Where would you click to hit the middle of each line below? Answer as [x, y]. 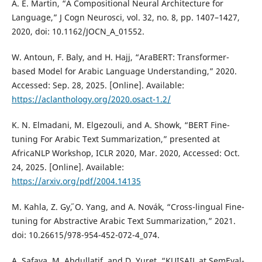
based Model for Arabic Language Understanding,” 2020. [124, 71]
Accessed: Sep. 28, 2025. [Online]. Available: [98, 85]
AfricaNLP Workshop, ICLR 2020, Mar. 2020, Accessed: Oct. [125, 153]
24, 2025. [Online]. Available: [68, 167]
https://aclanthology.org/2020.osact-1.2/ [91, 99]
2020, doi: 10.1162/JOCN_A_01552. [78, 32]
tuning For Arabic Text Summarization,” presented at [116, 139]
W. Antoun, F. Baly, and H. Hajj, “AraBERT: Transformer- [120, 57]
